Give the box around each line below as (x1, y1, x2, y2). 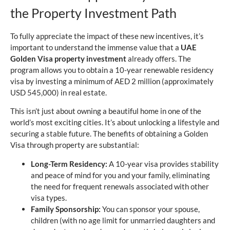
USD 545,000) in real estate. (10, 87, 107, 97)
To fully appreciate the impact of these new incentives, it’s (10, 31, 204, 41)
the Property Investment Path (10, 5, 177, 21)
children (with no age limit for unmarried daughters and (31, 215, 215, 225)
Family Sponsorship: (31, 204, 101, 214)
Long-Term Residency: (31, 159, 107, 168)
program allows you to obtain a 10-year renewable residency (10, 65, 214, 74)
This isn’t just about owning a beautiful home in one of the (10, 106, 201, 116)
